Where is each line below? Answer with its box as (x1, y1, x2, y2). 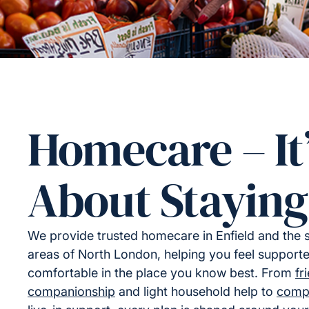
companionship (28, 284, 115, 299)
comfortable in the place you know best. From (28, 266, 295, 280)
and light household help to (115, 284, 277, 299)
